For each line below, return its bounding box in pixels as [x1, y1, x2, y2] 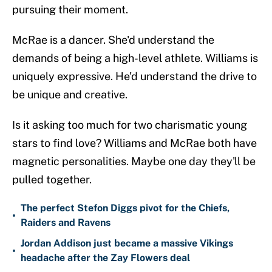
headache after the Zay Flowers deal [21, 252, 190, 264]
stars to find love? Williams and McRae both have [12, 137, 257, 150]
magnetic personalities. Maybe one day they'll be [12, 155, 256, 168]
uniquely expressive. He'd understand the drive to [12, 70, 257, 83]
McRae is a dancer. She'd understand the [12, 33, 214, 47]
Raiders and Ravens [21, 217, 110, 229]
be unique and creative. [12, 88, 127, 101]
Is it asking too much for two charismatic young [12, 118, 247, 132]
